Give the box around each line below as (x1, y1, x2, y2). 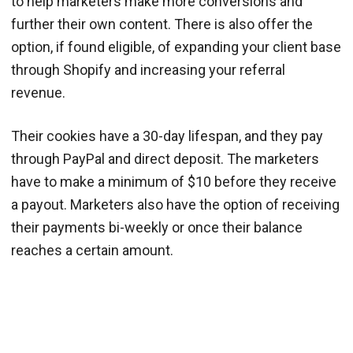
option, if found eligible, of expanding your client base (11, 39, 341, 56)
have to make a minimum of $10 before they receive (11, 173, 336, 191)
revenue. (11, 84, 65, 102)
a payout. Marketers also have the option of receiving (11, 196, 340, 214)
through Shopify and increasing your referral (11, 61, 285, 79)
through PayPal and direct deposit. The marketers (11, 150, 319, 168)
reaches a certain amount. (11, 242, 173, 259)
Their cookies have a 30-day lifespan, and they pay (11, 128, 323, 145)
